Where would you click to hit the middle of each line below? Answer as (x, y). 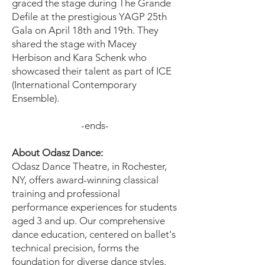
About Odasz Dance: (57, 153)
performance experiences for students (94, 207)
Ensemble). (35, 98)
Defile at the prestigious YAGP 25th (89, 17)
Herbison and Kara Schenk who (79, 57)
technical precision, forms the (75, 248)
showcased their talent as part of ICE (92, 71)
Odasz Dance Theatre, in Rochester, (89, 166)
